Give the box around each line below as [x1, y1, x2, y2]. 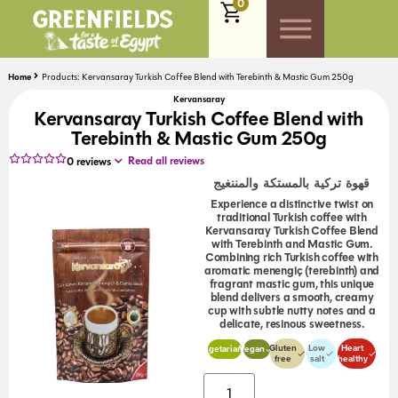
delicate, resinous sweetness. [219, 315, 365, 333]
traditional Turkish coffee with [217, 209, 367, 227]
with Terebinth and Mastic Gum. [211, 235, 372, 253]
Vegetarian [197, 342, 243, 355]
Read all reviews [127, 153, 204, 169]
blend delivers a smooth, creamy [210, 289, 374, 306]
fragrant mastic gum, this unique [209, 275, 375, 293]
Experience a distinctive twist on [210, 195, 374, 213]
